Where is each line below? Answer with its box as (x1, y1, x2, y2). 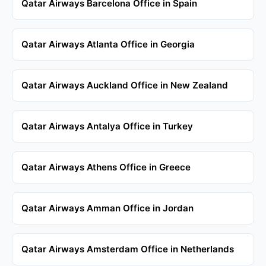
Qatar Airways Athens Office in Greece (21, 161, 191, 173)
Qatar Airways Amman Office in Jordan (21, 202, 194, 214)
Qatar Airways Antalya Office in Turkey (21, 120, 193, 132)
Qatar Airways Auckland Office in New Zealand (21, 79, 228, 91)
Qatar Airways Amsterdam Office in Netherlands (21, 243, 234, 255)
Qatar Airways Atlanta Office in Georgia (21, 38, 195, 50)
